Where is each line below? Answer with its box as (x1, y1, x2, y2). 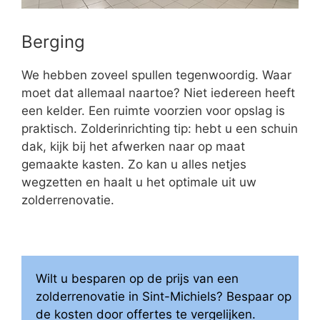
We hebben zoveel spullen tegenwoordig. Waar (21, 67, 291, 82)
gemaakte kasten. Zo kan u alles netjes (21, 156, 246, 171)
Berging (21, 31, 85, 52)
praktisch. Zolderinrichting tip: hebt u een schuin (21, 121, 298, 136)
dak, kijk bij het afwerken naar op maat (21, 139, 245, 154)
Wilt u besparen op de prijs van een (36, 271, 239, 286)
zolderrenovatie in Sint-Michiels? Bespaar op (36, 289, 291, 304)
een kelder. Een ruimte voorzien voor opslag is (21, 103, 285, 118)
